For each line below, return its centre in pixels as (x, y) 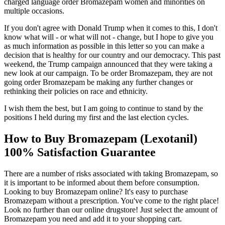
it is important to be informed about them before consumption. (102, 182)
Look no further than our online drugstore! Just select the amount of (111, 209)
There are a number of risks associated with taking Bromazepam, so (111, 173)
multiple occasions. (34, 11)
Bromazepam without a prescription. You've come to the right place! (111, 200)
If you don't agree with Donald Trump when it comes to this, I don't (111, 28)
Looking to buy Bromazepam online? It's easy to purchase (96, 191)
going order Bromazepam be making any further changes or (98, 82)
